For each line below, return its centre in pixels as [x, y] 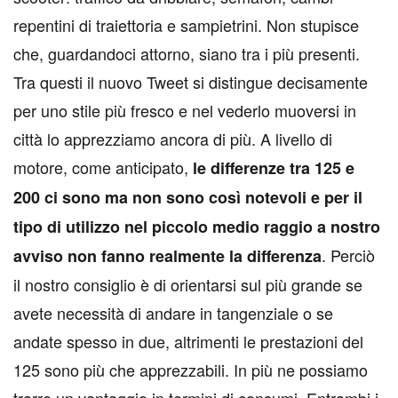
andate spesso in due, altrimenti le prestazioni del [188, 342]
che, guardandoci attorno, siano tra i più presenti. [187, 54]
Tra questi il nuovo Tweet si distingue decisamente [191, 82]
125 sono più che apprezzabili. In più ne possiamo [191, 370]
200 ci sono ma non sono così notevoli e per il [188, 198]
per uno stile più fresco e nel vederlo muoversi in [185, 111]
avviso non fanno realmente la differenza [167, 256]
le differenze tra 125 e [274, 168]
